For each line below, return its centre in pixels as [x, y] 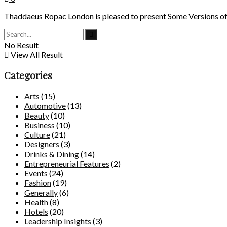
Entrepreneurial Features [67, 163]
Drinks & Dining [52, 154]
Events [36, 173]
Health [36, 202]
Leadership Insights [58, 221]
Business [40, 125]
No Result [21, 45]
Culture [37, 134]
